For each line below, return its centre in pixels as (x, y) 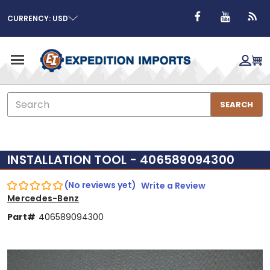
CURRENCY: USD (38, 18)
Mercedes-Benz (43, 198)
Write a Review (173, 185)
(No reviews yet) (100, 185)
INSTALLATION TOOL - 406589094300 (121, 160)
